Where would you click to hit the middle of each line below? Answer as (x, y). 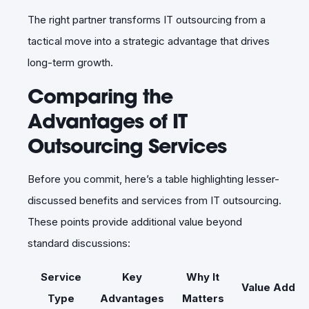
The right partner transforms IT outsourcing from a (147, 19)
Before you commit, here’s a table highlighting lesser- (153, 179)
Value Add (268, 287)
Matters (203, 298)
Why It (203, 277)
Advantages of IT (107, 120)
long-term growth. (70, 62)
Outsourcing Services (127, 145)
